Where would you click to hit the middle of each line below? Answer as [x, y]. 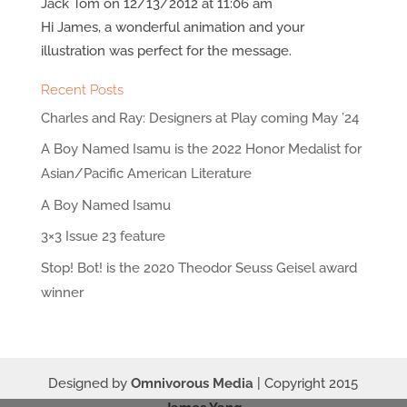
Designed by [90, 383]
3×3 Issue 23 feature [103, 237]
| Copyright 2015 [306, 383]
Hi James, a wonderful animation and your [172, 27]
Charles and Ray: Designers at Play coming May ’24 [199, 118]
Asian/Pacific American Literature [146, 174]
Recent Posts [82, 89]
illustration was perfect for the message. [166, 50]
